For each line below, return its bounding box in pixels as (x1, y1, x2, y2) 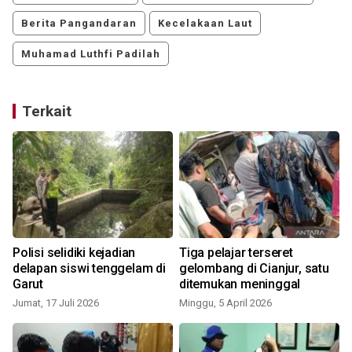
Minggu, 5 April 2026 (179, 297, 272, 310)
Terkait (22, 102, 71, 121)
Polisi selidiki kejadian (13, 245, 136, 261)
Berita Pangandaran (21, 17, 137, 30)
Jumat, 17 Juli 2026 (13, 297, 99, 310)
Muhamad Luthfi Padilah (21, 48, 160, 60)
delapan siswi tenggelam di (13, 261, 166, 277)
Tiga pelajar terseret (179, 245, 293, 261)
